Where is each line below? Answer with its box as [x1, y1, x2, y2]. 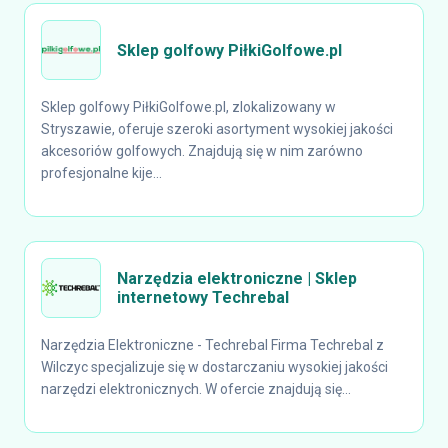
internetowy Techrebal [117, 288, 289, 307]
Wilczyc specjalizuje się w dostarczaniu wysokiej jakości [41, 359, 388, 375]
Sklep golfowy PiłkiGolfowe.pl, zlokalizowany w [41, 99, 336, 115]
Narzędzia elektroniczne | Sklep [117, 269, 357, 288]
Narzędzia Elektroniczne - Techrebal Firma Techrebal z [41, 337, 384, 353]
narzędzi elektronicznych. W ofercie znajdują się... [41, 381, 351, 397]
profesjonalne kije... [41, 165, 162, 181]
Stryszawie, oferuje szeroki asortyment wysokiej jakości [41, 121, 393, 137]
